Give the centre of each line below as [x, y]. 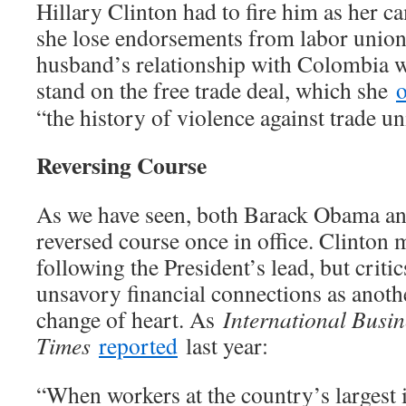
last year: [223, 346]
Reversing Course [121, 165]
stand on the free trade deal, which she [216, 90]
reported [138, 346]
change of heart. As [130, 319]
